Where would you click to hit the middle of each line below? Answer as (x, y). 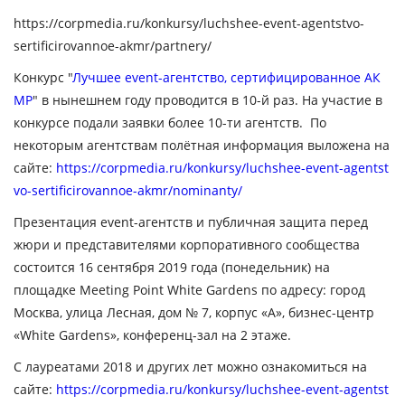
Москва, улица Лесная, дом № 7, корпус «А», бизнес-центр (194, 312)
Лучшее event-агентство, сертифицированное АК (226, 77)
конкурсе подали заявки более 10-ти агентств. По (170, 122)
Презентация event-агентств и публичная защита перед (191, 221)
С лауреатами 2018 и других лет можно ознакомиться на (190, 366)
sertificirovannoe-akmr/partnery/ (113, 45)
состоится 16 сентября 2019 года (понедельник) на (172, 267)
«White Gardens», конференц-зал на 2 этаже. (152, 334)
